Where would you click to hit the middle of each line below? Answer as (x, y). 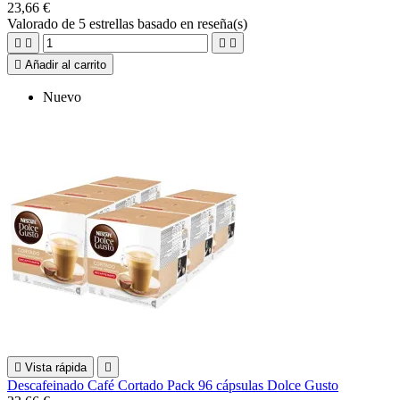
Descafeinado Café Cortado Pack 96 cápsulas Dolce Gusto (173, 386)
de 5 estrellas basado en (129, 24)
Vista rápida (56, 368)
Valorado (34, 24)
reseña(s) (222, 24)
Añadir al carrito (66, 65)
